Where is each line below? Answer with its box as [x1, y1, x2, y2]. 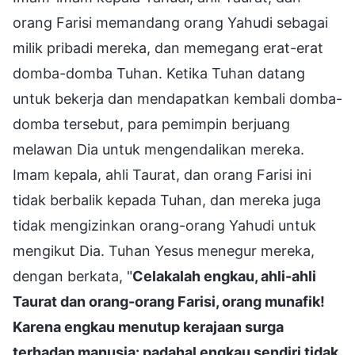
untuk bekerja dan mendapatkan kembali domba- [13, 90, 342, 107]
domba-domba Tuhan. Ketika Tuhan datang [13, 64, 305, 82]
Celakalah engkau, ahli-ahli [132, 267, 316, 284]
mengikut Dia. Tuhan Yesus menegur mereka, [13, 242, 315, 259]
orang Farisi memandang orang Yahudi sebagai [13, 13, 328, 31]
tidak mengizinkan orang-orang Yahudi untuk [13, 216, 316, 234]
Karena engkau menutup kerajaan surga [13, 318, 284, 335]
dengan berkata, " [13, 267, 132, 284]
